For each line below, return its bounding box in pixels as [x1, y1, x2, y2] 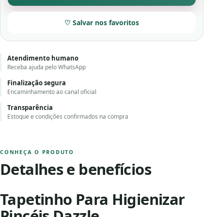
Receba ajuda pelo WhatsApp [7, 63, 86, 71]
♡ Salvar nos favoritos [64, 18, 139, 27]
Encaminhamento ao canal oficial [7, 88, 96, 96]
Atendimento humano [7, 54, 78, 62]
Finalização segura [7, 78, 66, 87]
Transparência [7, 103, 53, 112]
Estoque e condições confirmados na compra [7, 112, 128, 121]
